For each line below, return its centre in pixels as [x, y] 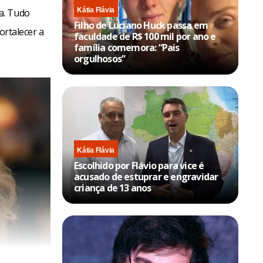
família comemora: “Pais [127, 47]
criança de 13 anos [113, 188]
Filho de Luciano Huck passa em [141, 25]
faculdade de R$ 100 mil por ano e [145, 36]
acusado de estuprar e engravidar [146, 176]
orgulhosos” [100, 58]
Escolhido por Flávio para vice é [139, 165]
